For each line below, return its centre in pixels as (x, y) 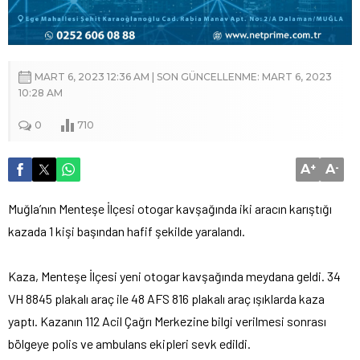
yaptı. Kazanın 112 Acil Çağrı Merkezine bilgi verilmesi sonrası (167, 321)
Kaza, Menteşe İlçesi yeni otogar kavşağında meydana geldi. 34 (174, 276)
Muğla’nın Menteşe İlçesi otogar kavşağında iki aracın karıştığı (170, 208)
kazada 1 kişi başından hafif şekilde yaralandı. (127, 231)
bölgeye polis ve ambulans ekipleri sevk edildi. (129, 343)
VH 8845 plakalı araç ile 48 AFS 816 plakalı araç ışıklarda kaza (166, 298)
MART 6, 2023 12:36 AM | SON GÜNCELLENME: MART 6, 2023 (183, 76)
